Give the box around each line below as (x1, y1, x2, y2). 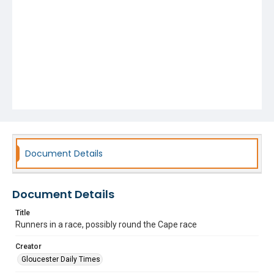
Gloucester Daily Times (21, 255, 100, 264)
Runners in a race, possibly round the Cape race (15, 220, 197, 229)
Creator (15, 242, 42, 251)
